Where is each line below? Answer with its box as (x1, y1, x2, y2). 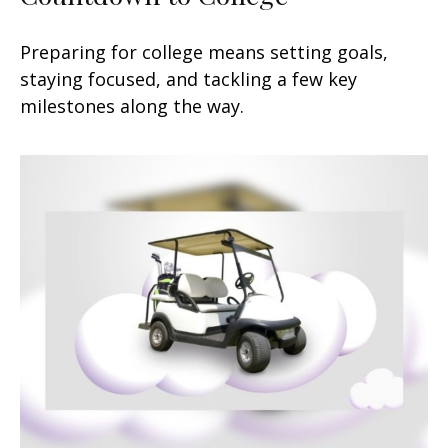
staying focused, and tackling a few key (20, 66, 357, 91)
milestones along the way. (20, 93, 244, 118)
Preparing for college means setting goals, (20, 39, 388, 64)
